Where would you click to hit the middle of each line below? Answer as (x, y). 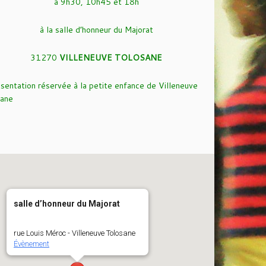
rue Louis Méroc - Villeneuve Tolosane (74, 233)
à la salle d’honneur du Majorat (96, 30)
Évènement (31, 244)
